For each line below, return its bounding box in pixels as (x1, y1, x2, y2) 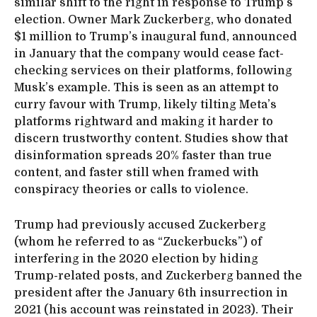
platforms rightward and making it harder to (14, 115, 273, 128)
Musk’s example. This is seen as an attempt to (14, 81, 279, 94)
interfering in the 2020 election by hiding (14, 252, 258, 265)
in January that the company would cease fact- (14, 47, 284, 60)
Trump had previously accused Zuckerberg (14, 218, 266, 231)
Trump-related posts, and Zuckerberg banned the (14, 269, 302, 282)
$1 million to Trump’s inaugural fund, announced (14, 30, 297, 43)
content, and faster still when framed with (14, 166, 259, 179)
